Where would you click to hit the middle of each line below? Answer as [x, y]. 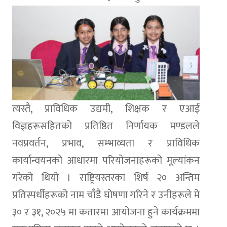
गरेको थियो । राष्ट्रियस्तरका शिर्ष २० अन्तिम [106, 178]
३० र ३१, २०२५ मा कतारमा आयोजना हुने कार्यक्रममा [106, 212]
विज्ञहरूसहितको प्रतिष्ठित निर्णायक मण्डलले [106, 126]
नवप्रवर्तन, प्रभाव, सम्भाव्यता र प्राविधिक [106, 143]
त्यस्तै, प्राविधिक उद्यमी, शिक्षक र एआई [106, 109]
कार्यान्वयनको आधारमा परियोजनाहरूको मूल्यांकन [106, 160]
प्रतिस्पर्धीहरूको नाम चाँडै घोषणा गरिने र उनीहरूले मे [106, 195]
